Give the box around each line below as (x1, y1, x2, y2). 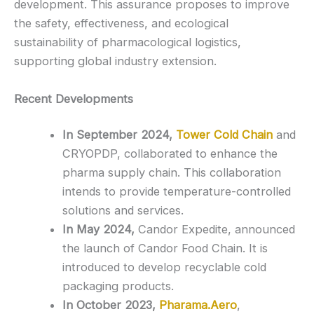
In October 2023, (62, 298, 160, 313)
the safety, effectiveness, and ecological (14, 16, 228, 31)
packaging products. (62, 279, 175, 294)
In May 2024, (62, 222, 135, 237)
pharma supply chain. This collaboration (62, 165, 282, 180)
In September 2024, (62, 128, 177, 142)
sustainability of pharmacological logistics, (14, 35, 241, 50)
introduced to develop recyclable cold (62, 260, 267, 275)
